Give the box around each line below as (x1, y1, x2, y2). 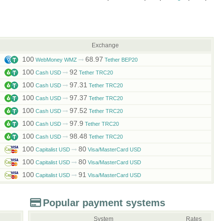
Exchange (92, 42, 119, 49)
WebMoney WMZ (34, 57, 78, 63)
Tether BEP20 (103, 57, 138, 63)
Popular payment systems (42, 197, 165, 208)
